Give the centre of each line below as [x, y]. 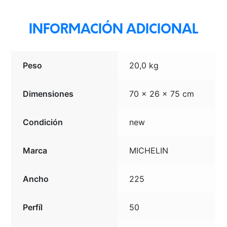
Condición [43, 122]
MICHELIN [149, 151]
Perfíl [33, 207]
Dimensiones [48, 94]
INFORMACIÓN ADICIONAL [113, 30]
